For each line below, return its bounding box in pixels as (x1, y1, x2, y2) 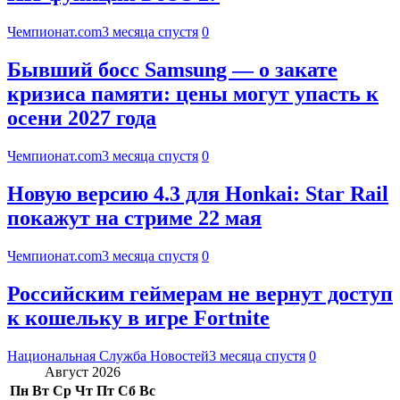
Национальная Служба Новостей (7, 347, 209, 363)
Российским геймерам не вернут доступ (7, 281, 393, 305)
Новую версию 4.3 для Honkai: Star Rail (7, 181, 388, 205)
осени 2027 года (7, 106, 156, 130)
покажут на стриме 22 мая (7, 205, 262, 229)
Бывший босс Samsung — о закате (7, 58, 337, 82)
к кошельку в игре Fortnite (7, 305, 270, 329)
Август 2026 (45, 363, 121, 379)
